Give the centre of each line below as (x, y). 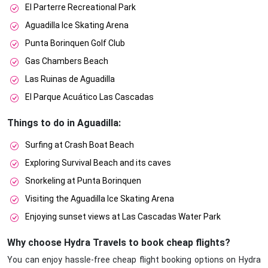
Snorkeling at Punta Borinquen (83, 181)
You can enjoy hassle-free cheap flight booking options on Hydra (134, 260)
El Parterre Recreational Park (80, 7)
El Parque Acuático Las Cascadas (89, 97)
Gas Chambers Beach (67, 61)
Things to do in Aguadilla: (64, 123)
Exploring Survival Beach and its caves (98, 163)
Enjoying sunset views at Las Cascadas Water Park (123, 217)
